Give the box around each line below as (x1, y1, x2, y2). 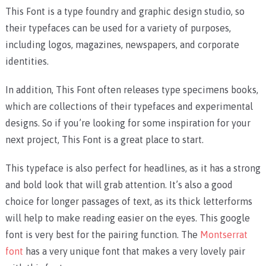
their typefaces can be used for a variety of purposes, (5, 23, 231, 34)
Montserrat (199, 229, 248, 240)
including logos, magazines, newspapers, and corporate (5, 39, 239, 50)
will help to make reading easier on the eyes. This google (5, 213, 250, 224)
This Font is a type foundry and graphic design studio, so (5, 6, 245, 17)
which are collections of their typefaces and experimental (5, 101, 253, 112)
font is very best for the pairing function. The (5, 229, 200, 240)
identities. (5, 56, 49, 67)
